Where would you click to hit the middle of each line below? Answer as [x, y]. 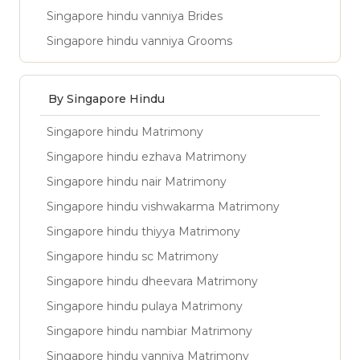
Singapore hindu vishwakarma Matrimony [163, 207]
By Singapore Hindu [106, 99]
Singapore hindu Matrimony [125, 132]
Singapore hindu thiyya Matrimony [143, 231]
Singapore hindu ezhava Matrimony [147, 157]
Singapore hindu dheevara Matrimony [152, 281]
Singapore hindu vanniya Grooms [139, 41]
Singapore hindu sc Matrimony [133, 256]
